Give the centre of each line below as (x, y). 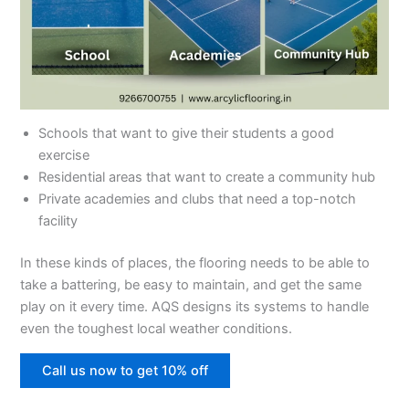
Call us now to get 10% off (126, 370)
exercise (64, 156)
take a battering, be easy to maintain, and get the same (191, 285)
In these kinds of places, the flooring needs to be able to (195, 263)
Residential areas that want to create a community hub (207, 178)
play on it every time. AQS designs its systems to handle (195, 307)
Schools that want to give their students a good (187, 134)
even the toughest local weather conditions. (157, 329)
